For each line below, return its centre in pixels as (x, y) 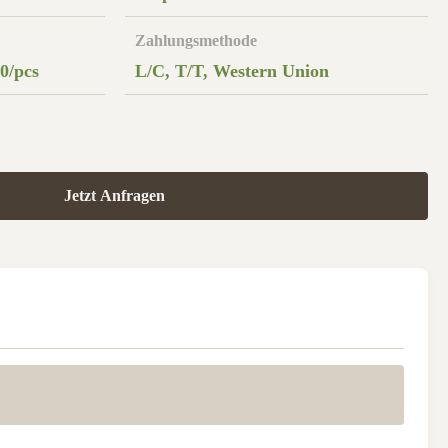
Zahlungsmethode (195, 40)
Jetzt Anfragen (114, 195)
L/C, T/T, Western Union (231, 71)
